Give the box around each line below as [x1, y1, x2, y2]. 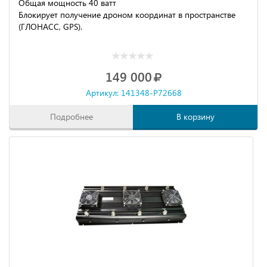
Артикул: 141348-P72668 [85, 87, 182, 98]
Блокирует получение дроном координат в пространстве [18, 9, 235, 20]
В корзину [176, 111, 215, 122]
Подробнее [50, 111, 93, 122]
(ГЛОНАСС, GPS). [18, 21, 82, 32]
